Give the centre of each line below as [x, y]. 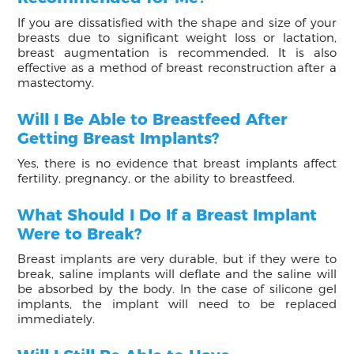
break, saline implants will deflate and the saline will [177, 273]
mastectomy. [56, 82]
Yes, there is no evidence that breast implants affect [177, 163]
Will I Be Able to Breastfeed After [153, 119]
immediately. [56, 318]
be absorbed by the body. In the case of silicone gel [177, 288]
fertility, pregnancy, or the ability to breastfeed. [156, 178]
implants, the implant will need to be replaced [177, 303]
